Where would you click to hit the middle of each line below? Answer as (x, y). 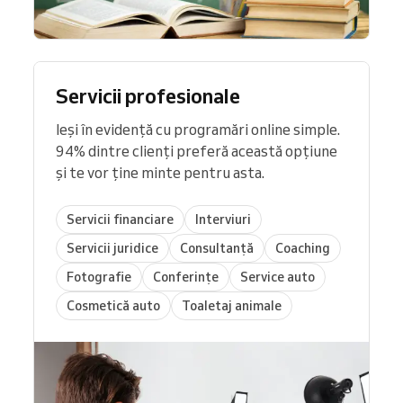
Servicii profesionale (148, 96)
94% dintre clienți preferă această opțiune (197, 152)
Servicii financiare (120, 219)
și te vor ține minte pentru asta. (160, 173)
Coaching (303, 248)
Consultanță (217, 248)
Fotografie (99, 277)
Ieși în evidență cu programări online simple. (198, 130)
